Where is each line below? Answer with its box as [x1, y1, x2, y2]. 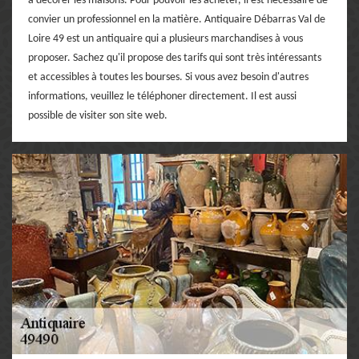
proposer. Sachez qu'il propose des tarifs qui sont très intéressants [28, 51, 321, 64]
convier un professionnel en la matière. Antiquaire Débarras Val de [28, 13, 325, 26]
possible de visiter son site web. [28, 109, 167, 122]
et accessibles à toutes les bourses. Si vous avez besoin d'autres [28, 71, 309, 83]
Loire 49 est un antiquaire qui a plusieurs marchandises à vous [28, 32, 303, 45]
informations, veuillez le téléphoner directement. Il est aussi [28, 90, 296, 103]
